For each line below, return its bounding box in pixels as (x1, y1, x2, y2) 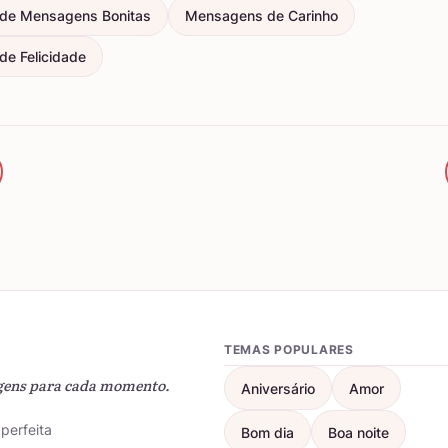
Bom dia (241, 423, 294, 441)
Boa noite (328, 423, 389, 441)
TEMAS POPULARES (224, 342, 354, 357)
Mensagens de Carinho (185, 7, 338, 24)
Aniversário (241, 379, 315, 397)
